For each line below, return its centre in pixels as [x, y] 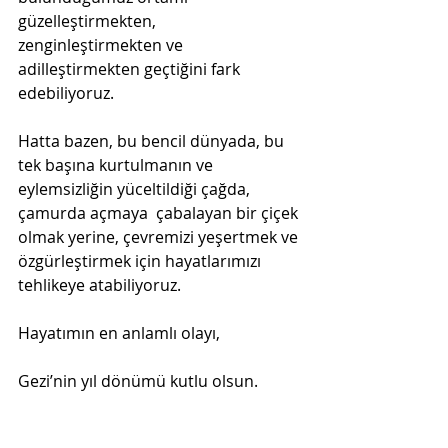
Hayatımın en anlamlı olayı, [119, 332]
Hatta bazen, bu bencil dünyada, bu [153, 140]
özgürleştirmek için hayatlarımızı [141, 260]
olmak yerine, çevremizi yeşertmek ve [160, 236]
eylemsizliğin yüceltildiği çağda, [136, 188]
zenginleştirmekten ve [102, 44]
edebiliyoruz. [66, 92]
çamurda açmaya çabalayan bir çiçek [160, 212]
